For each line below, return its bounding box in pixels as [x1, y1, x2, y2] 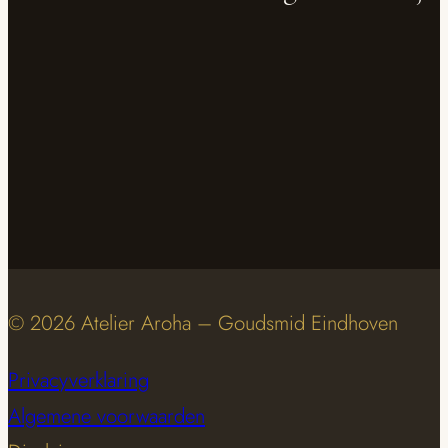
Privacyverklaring [8, 364, 149, 395]
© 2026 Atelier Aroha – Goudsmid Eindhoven [8, 308, 398, 339]
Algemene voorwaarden [8, 400, 205, 431]
